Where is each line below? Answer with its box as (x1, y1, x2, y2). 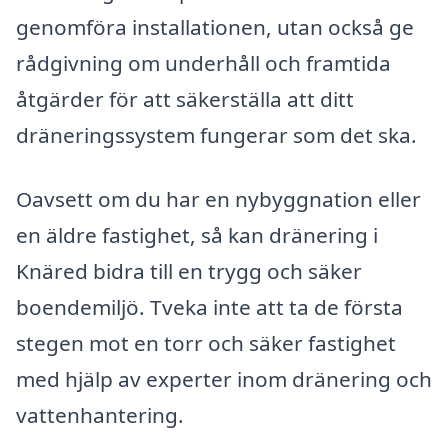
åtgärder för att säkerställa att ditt (16, 85, 354, 114)
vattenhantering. (16, 401, 184, 430)
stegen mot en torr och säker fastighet (16, 329, 396, 358)
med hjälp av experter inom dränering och (16, 365, 432, 394)
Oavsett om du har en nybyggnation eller (16, 185, 421, 214)
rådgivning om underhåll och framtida (16, 49, 391, 78)
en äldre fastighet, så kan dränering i (16, 221, 378, 250)
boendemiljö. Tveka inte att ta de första (16, 293, 403, 322)
